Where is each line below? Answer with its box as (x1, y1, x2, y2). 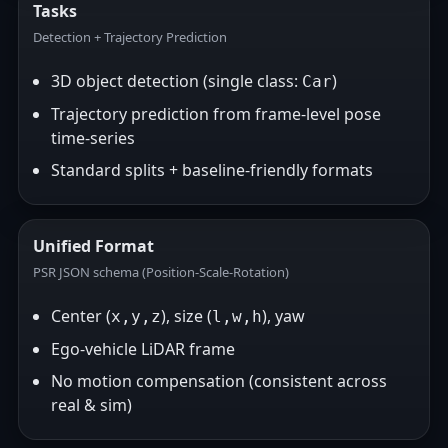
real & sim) (51, 394, 132, 416)
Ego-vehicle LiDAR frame (51, 338, 235, 360)
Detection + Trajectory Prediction (33, 28, 227, 46)
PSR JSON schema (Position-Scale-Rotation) (33, 263, 289, 281)
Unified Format (33, 235, 154, 257)
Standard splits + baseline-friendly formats (51, 159, 373, 181)
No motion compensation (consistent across (51, 370, 387, 392)
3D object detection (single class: (51, 70, 302, 92)
